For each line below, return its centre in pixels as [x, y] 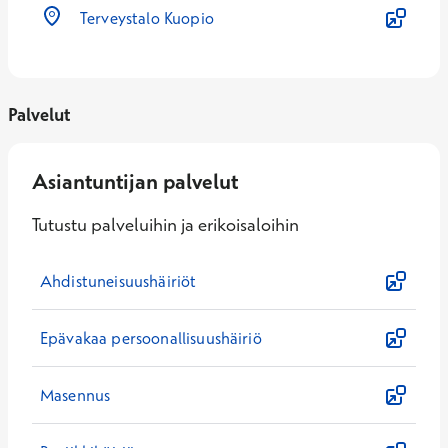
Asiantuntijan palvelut [135, 181]
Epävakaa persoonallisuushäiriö [151, 338]
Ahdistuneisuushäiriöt [118, 281]
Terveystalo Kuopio [147, 18]
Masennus [75, 395]
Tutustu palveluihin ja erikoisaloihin [165, 224]
